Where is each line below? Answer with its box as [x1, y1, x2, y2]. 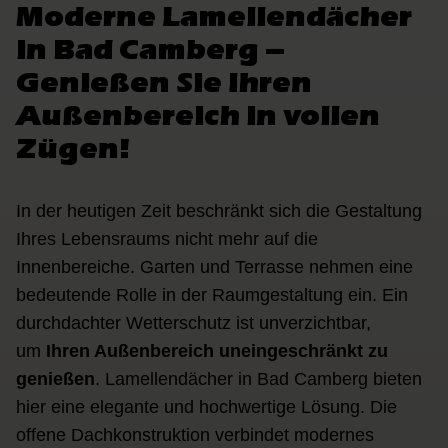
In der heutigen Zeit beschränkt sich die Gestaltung [16, 201, 422, 222]
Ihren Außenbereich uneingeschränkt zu [46, 341, 388, 362]
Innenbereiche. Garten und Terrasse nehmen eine [16, 257, 413, 278]
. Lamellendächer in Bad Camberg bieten [95, 369, 422, 390]
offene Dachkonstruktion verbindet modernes [16, 425, 374, 446]
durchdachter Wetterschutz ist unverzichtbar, [16, 313, 371, 334]
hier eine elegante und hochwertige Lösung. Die [16, 397, 397, 418]
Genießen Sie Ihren [16, 65, 312, 100]
